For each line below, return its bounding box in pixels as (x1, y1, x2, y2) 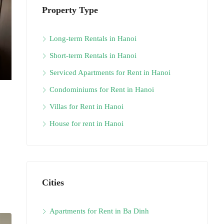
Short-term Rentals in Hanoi (49, 51, 136, 59)
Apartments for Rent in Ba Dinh (49, 207, 149, 215)
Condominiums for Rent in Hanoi (49, 85, 154, 93)
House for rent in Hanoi (49, 119, 123, 127)
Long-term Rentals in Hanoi (49, 34, 136, 42)
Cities (42, 177, 64, 187)
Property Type (42, 5, 98, 15)
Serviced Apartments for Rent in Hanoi (49, 68, 170, 76)
